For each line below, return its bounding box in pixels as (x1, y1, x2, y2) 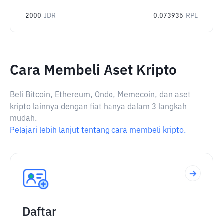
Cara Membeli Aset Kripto (10, 64, 177, 78)
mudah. (10, 115, 37, 123)
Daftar (22, 206, 56, 218)
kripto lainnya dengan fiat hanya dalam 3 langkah (10, 103, 187, 111)
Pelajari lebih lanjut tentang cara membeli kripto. (10, 127, 186, 135)
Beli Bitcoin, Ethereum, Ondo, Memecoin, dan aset (10, 91, 191, 99)
